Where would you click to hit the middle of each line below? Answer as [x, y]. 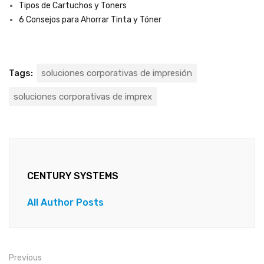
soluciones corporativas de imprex [83, 97]
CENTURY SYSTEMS [73, 176]
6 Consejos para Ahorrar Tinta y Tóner [90, 20]
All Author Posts [65, 203]
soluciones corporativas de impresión [117, 73]
